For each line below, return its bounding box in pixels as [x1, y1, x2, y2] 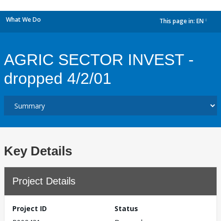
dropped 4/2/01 [4, 70, 111, 87]
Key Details [4, 144, 72, 158]
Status [114, 204, 138, 213]
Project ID [12, 204, 47, 213]
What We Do [6, 15, 41, 24]
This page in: [159, 17, 196, 26]
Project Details [12, 176, 75, 186]
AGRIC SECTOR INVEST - [4, 51, 194, 69]
